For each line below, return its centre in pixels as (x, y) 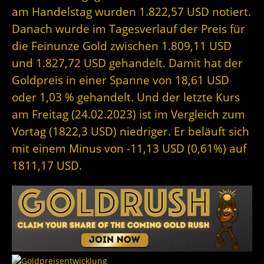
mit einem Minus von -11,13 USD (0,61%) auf (129, 148)
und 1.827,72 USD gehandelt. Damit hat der (127, 63)
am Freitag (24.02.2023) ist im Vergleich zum (128, 114)
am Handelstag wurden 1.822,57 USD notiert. (131, 12)
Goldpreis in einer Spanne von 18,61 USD (121, 80)
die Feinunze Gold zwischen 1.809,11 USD (122, 46)
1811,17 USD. (47, 166)
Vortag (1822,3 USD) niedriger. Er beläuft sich (131, 131)
